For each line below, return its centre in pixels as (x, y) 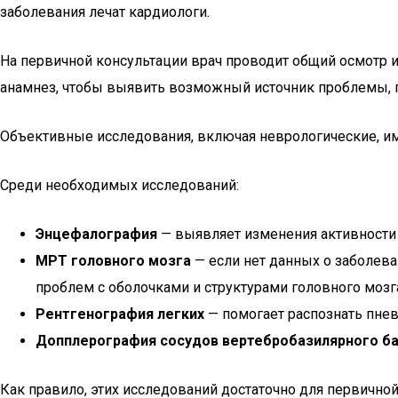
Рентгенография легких (120, 314)
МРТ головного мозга (113, 261)
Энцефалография (96, 234)
